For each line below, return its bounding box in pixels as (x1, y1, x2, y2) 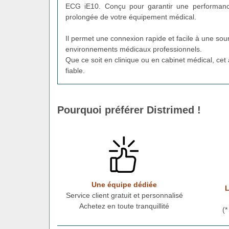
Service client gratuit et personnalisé (65, 191, 183, 199)
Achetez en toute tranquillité (79, 201, 169, 210)
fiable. (65, 66, 85, 75)
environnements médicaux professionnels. (65, 44, 202, 53)
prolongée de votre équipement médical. (65, 12, 196, 21)
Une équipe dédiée (91, 180, 157, 189)
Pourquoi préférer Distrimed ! (57, 104, 201, 116)
